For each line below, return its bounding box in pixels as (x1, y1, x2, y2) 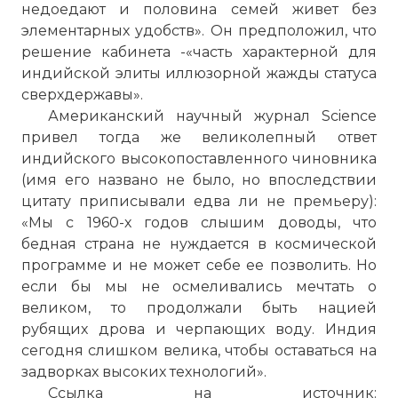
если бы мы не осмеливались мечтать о (21, 278, 377, 295)
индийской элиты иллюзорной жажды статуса (21, 65, 377, 82)
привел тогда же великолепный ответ (21, 129, 377, 146)
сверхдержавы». (21, 86, 143, 103)
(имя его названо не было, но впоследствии (21, 171, 377, 188)
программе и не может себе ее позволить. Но (21, 257, 377, 274)
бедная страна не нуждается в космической (21, 235, 377, 252)
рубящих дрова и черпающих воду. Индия (21, 321, 377, 338)
